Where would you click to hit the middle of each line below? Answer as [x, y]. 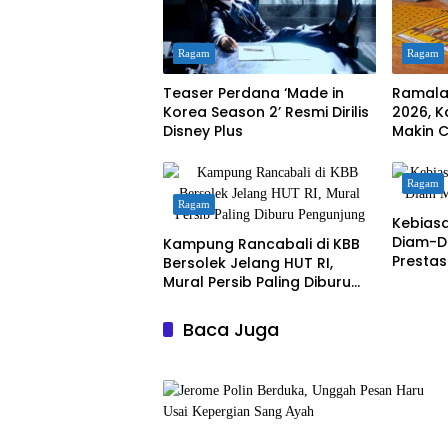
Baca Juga [231, 330]
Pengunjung [205, 301]
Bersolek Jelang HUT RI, [248, 263]
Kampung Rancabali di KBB [261, 244]
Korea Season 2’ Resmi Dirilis [266, 112]
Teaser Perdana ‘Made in [253, 93]
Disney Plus [203, 131]
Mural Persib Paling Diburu [257, 282]
